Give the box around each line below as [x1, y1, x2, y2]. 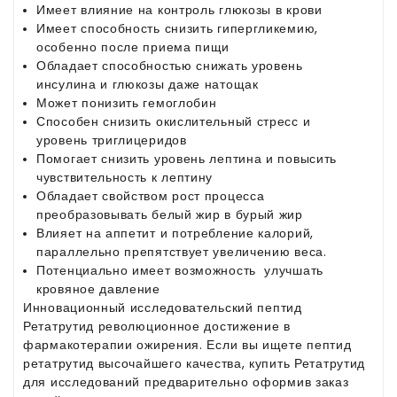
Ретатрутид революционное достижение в [23, 316, 291, 335]
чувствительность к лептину [36, 167, 214, 186]
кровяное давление [36, 279, 160, 298]
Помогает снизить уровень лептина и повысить [36, 149, 338, 167]
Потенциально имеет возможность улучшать [36, 261, 323, 279]
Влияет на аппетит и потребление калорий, [36, 223, 314, 242]
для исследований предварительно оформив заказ [23, 372, 349, 391]
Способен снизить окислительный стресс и [36, 112, 311, 130]
